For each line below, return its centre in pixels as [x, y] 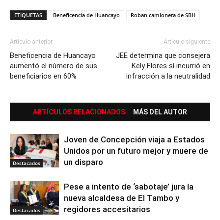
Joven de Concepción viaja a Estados [134, 139]
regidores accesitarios [107, 209]
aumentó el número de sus [54, 66]
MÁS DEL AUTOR [160, 112]
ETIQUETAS [28, 15]
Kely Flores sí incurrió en [171, 66]
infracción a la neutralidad [168, 76]
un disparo [83, 162]
